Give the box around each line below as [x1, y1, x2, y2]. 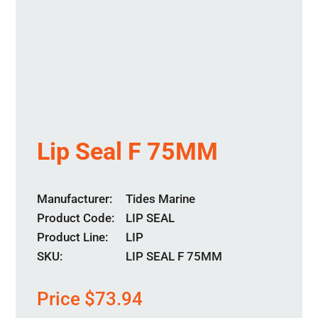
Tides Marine [126, 191, 196, 206]
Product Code [37, 210, 112, 225]
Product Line [37, 229, 106, 244]
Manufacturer [37, 191, 110, 206]
